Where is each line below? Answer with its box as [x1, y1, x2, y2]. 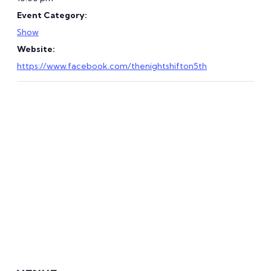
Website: [17, 43, 55, 54]
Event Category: [17, 9, 87, 21]
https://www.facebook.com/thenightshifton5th [17, 60, 207, 71]
